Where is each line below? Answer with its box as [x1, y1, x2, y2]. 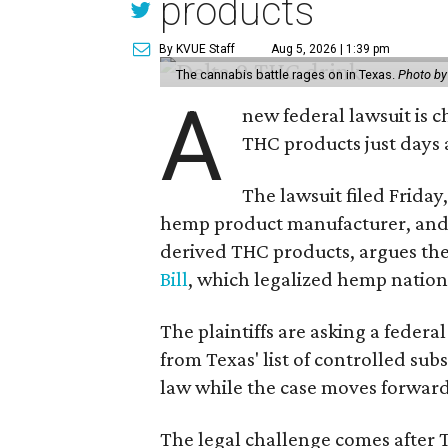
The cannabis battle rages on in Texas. [176, 67, 399, 82]
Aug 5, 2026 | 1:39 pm [271, 42, 391, 56]
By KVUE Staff [159, 42, 236, 56]
